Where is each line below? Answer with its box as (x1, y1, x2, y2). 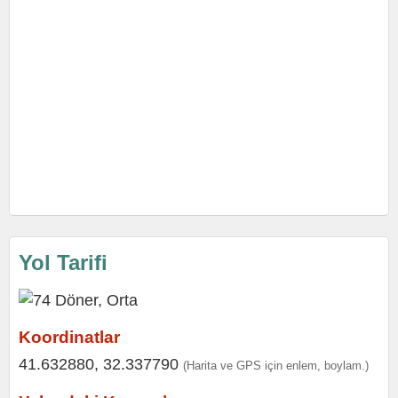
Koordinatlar (19, 328, 120, 346)
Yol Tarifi (19, 251, 107, 275)
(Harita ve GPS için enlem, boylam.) (183, 359, 369, 372)
